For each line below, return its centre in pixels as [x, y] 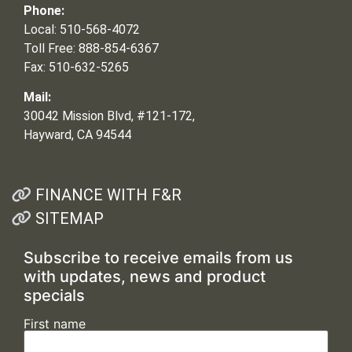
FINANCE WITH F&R [108, 195]
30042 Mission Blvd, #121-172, [109, 115]
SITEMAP [70, 219]
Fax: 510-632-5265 [76, 67]
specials [54, 296]
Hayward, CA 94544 [77, 134]
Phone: [44, 10]
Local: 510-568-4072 [82, 29]
